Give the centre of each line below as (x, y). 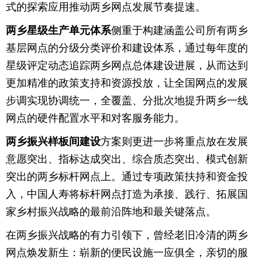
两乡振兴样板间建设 (53, 142)
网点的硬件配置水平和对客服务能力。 (95, 118)
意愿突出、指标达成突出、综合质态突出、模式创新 (127, 159)
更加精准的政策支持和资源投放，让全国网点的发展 (127, 83)
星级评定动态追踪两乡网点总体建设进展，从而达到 (127, 65)
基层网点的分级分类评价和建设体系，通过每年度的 (127, 48)
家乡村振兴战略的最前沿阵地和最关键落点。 (111, 212)
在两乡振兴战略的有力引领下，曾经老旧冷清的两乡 (127, 235)
